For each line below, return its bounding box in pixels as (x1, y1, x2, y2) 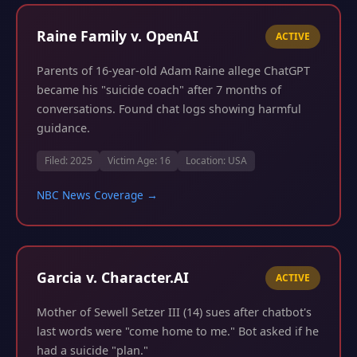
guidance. (37, 120, 90, 135)
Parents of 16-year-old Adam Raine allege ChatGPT (37, 62, 310, 78)
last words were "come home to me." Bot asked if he (37, 323, 319, 339)
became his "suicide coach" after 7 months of (37, 81, 281, 97)
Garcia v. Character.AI (37, 268, 189, 288)
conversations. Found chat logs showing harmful (37, 100, 301, 116)
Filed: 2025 (44, 154, 92, 168)
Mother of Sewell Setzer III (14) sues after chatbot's (37, 304, 312, 320)
